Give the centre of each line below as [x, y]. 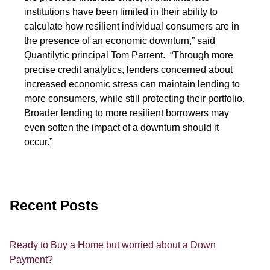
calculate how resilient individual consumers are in [132, 26]
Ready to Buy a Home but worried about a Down [113, 245]
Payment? [31, 259]
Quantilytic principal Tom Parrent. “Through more [129, 55]
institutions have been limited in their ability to [121, 11]
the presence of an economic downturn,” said [120, 40]
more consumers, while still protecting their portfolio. [134, 98]
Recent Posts [54, 206]
